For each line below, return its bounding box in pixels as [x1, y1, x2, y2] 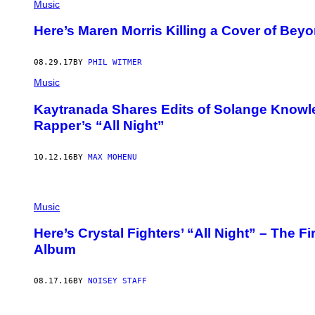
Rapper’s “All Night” [34, 117, 165, 133]
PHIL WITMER [88, 58, 142, 67]
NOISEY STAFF [88, 276, 147, 286]
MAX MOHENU [88, 152, 137, 162]
